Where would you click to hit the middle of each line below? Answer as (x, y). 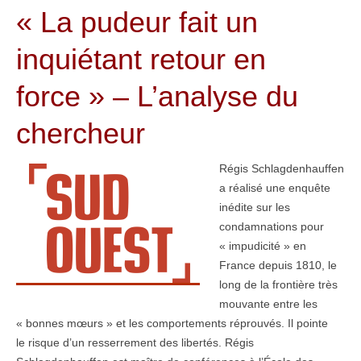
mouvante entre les (268, 304)
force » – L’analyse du (157, 97)
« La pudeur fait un (137, 23)
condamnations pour (272, 227)
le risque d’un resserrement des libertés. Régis (135, 343)
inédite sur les (255, 207)
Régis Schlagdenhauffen (282, 169)
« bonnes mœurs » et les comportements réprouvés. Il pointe (172, 324)
